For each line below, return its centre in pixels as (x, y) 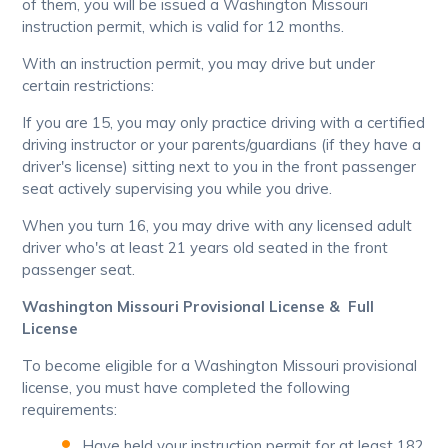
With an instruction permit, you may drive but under (199, 64)
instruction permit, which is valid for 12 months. (183, 27)
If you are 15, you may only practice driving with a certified (224, 123)
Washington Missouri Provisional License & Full (198, 307)
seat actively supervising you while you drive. (177, 189)
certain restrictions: (88, 86)
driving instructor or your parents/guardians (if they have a (222, 145)
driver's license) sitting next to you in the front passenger (219, 167)
